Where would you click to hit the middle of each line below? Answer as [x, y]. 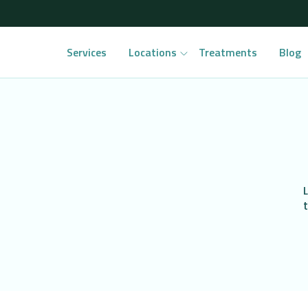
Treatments [228, 52]
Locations [153, 52]
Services [87, 52]
